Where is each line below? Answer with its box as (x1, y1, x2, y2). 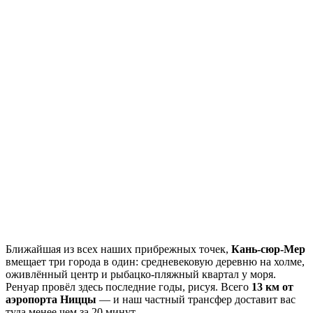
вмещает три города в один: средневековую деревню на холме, (6, 256, 305, 268)
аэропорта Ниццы (6, 293, 96, 306)
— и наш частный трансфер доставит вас (96, 293, 296, 306)
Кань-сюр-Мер (231, 243, 305, 256)
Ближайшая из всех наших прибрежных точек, (6, 243, 231, 256)
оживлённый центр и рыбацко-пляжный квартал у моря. (6, 268, 276, 281)
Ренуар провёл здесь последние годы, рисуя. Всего (6, 281, 252, 293)
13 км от (252, 281, 293, 293)
